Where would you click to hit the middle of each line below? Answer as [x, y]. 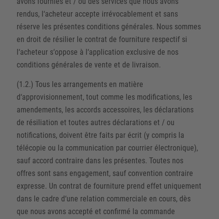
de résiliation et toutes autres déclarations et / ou [95, 122]
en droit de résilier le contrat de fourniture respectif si [102, 39]
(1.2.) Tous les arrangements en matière [80, 84]
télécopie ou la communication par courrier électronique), [107, 148]
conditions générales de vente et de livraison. [88, 65]
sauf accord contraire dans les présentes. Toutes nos [100, 160]
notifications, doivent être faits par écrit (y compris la [100, 135]
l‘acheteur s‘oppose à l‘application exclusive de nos [97, 52]
